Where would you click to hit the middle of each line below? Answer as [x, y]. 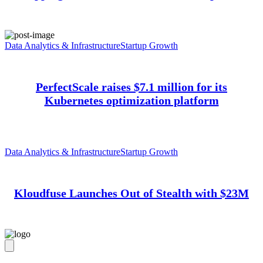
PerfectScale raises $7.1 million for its [131, 87]
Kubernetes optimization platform [131, 100]
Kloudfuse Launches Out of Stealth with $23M [131, 193]
